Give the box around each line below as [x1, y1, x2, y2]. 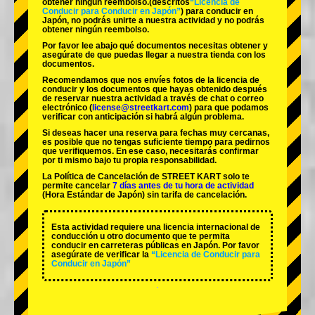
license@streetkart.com [92, 103, 189, 113]
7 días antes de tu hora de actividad [112, 181, 254, 191]
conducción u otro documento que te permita [51, 231, 230, 242]
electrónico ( [42, 103, 92, 113]
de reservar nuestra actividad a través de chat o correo [42, 94, 264, 104]
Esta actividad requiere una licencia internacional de [51, 222, 260, 233]
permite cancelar [42, 181, 112, 191]
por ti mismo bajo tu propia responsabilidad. [42, 155, 217, 166]
